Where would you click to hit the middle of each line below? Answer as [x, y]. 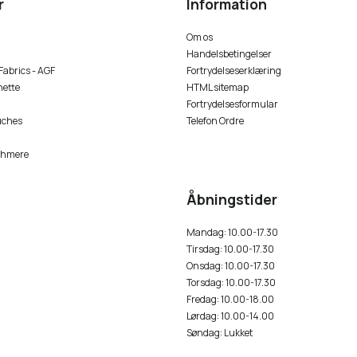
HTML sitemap [218, 88]
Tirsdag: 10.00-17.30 [230, 249]
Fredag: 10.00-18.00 [230, 300]
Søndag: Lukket [220, 333]
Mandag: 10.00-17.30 [232, 233]
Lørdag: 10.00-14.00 [230, 316]
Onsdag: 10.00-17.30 [231, 266]
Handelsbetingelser [229, 54]
